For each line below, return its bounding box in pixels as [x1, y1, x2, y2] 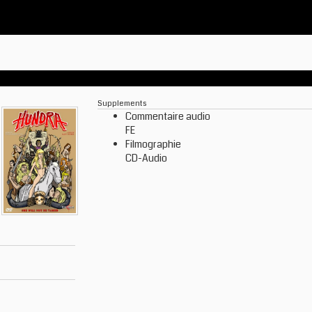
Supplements [97, 97, 146, 109]
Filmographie [125, 137, 181, 151]
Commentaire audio [125, 109, 210, 123]
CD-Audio [125, 151, 167, 165]
